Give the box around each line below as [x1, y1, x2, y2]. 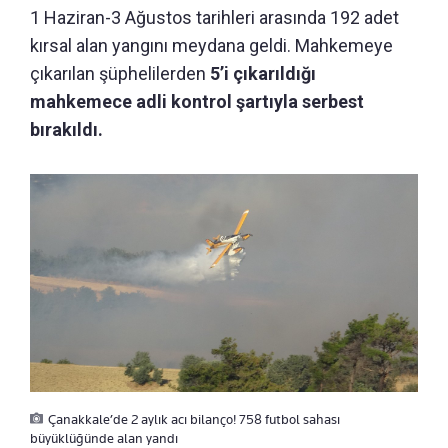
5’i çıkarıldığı [210, 62, 316, 84]
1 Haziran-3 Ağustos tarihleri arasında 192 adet [30, 6, 399, 28]
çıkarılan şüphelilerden [30, 62, 210, 84]
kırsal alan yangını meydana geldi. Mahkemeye [30, 34, 393, 56]
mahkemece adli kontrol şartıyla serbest [30, 90, 364, 112]
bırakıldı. [30, 118, 103, 140]
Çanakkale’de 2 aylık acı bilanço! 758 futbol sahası [48, 410, 340, 427]
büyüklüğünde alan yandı [30, 429, 178, 446]
